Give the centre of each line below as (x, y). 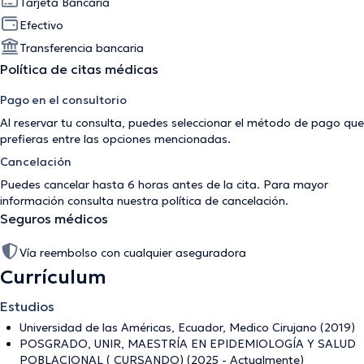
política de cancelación (223, 200)
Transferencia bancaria (82, 48)
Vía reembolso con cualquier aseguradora (133, 252)
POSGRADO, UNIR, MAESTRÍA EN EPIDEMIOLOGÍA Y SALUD (188, 343)
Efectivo (41, 25)
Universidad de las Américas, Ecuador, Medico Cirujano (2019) (187, 327)
